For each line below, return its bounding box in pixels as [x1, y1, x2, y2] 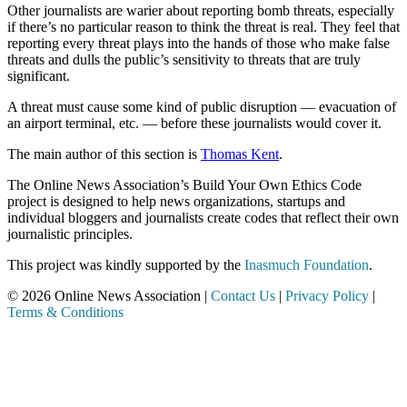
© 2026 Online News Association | [7, 287, 211, 303]
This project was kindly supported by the [7, 256, 244, 273]
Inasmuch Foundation [244, 256, 369, 273]
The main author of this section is [7, 145, 201, 162]
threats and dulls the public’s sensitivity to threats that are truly [7, 51, 361, 67]
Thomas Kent [201, 145, 279, 162]
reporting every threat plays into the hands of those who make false [7, 35, 390, 51]
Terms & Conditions [7, 303, 124, 320]
